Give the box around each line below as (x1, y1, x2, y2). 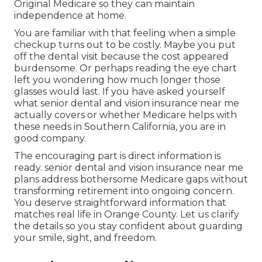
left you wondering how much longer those (14, 74, 220, 86)
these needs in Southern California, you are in (14, 121, 226, 133)
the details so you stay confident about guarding (14, 220, 243, 232)
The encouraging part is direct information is (14, 150, 220, 162)
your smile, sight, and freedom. (14, 232, 157, 244)
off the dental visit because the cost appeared (14, 51, 229, 63)
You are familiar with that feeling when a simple (14, 27, 236, 39)
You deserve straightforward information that (14, 197, 226, 209)
